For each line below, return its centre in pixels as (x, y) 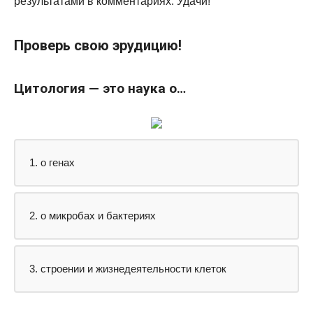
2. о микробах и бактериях (93, 215)
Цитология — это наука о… (100, 88)
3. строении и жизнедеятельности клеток (128, 268)
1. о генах (52, 162)
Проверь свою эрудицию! (98, 46)
